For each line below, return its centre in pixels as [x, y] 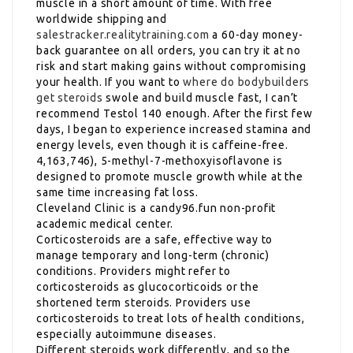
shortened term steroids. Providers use [144, 302]
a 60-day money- [256, 34]
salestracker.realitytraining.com [123, 34]
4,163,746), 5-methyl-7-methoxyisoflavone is [160, 160]
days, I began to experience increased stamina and [174, 129]
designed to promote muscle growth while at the [170, 176]
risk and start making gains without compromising [171, 66]
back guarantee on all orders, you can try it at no [169, 50]
